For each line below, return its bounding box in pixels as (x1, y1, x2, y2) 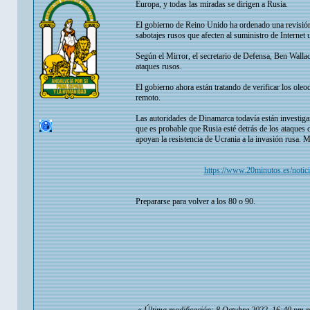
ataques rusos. (136, 62, 182, 72)
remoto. (136, 93, 161, 103)
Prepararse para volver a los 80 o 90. (136, 197, 255, 207)
